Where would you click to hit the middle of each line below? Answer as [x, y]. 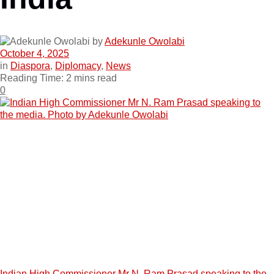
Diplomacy [78, 66]
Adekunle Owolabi [145, 41]
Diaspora [30, 66]
